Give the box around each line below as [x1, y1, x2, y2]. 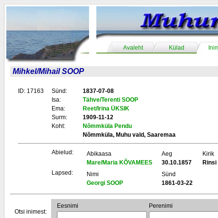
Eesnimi [57, 202, 78, 209]
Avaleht [123, 44, 143, 51]
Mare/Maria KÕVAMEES [87, 159, 152, 166]
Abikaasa [87, 150, 111, 157]
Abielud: [52, 149, 73, 156]
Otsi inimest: [15, 208, 47, 215]
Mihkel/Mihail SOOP [13, 67, 84, 75]
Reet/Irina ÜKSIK [83, 105, 129, 112]
